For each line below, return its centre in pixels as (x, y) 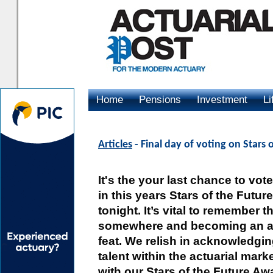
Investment (222, 100)
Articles (115, 145)
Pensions (160, 100)
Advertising (122, 122)
